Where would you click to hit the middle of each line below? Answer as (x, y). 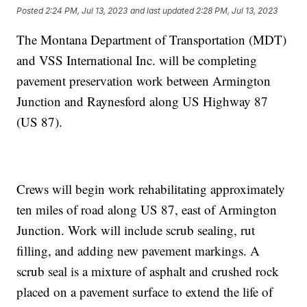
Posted (31, 11)
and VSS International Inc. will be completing (137, 60)
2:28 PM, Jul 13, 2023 (237, 11)
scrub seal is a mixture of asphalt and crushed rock (148, 271)
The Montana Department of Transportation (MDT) (152, 39)
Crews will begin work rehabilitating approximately (151, 188)
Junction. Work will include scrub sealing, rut (136, 230)
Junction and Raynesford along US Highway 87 (143, 101)
